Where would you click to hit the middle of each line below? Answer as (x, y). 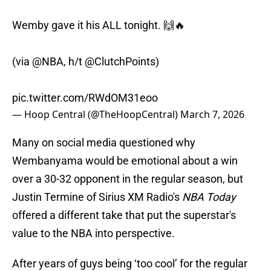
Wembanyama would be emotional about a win (125, 161)
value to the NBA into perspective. (93, 233)
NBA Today (209, 197)
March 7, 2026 (212, 115)
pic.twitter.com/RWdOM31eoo (85, 98)
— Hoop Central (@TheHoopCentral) (96, 115)
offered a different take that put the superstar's (124, 215)
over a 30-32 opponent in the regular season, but (128, 179)
